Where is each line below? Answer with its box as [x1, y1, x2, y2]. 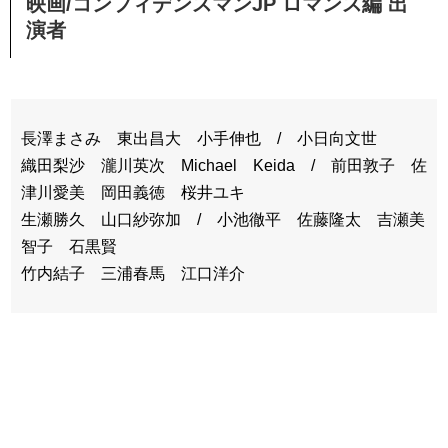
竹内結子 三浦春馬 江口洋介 [21, 264, 245, 282]
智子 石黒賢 [21, 237, 117, 255]
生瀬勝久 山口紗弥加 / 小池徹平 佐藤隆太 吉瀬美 [21, 210, 425, 228]
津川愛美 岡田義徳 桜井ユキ [21, 183, 245, 201]
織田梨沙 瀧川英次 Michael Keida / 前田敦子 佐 [21, 156, 427, 174]
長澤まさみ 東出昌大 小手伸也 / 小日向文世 [21, 129, 377, 147]
